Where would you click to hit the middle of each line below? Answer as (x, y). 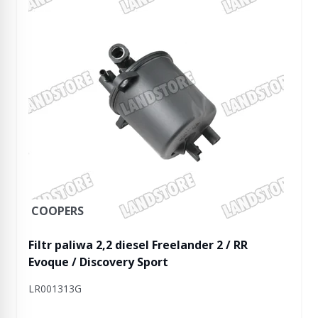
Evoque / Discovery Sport (98, 262)
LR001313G (55, 289)
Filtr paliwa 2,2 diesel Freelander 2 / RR (138, 245)
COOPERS (57, 211)
